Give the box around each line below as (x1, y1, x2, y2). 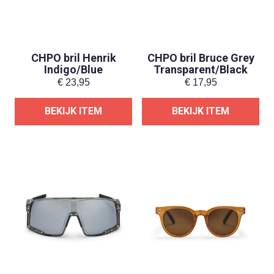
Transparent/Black (154, 62, 248, 76)
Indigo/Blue (44, 62, 103, 76)
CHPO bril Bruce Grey (147, 51, 254, 64)
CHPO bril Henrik (31, 51, 116, 64)
